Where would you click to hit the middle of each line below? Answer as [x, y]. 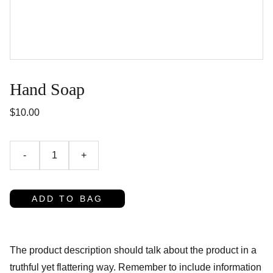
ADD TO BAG [67, 199]
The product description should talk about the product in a [133, 250]
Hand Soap [47, 89]
